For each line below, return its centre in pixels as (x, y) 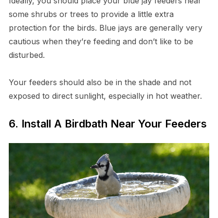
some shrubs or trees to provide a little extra (91, 14)
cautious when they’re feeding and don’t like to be (101, 42)
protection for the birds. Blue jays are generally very (105, 28)
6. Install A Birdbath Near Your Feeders (108, 124)
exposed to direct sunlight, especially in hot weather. (105, 96)
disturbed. (27, 55)
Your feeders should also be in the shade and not (100, 82)
